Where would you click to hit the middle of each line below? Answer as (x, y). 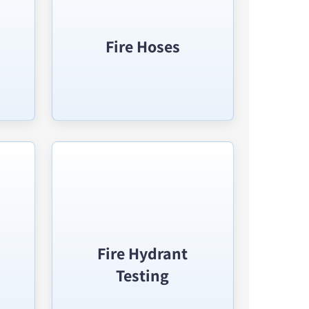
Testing (143, 275)
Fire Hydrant (143, 253)
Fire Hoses (142, 46)
